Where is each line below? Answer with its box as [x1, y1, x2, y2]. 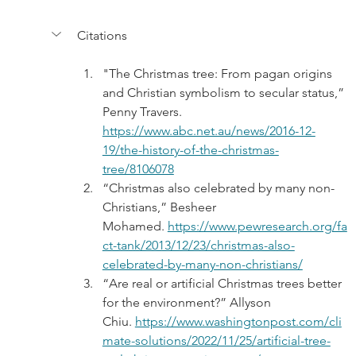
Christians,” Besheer [102, 199, 219, 215]
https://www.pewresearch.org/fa [167, 219, 347, 234]
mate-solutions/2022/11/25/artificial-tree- [102, 333, 331, 349]
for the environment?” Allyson [102, 295, 274, 311]
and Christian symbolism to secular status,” [102, 85, 347, 101]
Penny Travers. [102, 104, 185, 120]
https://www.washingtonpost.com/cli [134, 314, 342, 330]
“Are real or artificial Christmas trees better [102, 276, 345, 292]
